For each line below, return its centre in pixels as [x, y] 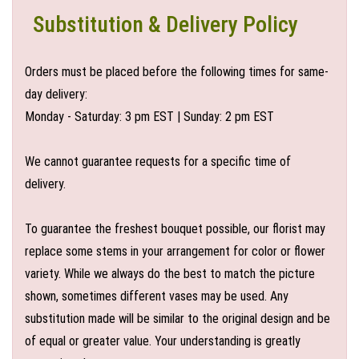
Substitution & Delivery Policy [165, 24]
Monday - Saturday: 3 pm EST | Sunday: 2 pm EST [149, 117]
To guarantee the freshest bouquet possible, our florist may [175, 229]
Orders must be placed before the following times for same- [177, 72]
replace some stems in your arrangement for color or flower [175, 251]
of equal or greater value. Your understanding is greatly [163, 341]
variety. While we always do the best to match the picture [170, 274]
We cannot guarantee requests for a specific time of [158, 161]
